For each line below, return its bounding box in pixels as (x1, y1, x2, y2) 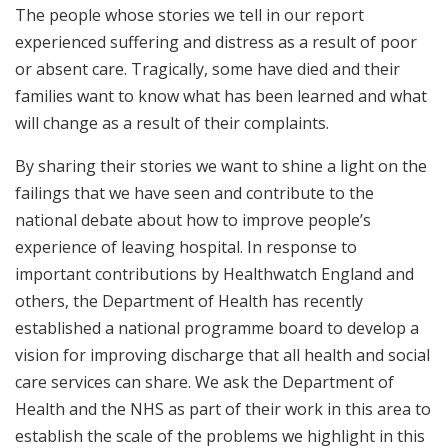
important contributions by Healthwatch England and (15, 263, 414, 286)
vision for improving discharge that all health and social (15, 344, 430, 367)
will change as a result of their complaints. (15, 112, 329, 135)
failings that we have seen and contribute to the (15, 182, 374, 205)
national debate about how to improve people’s (15, 209, 371, 232)
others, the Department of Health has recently (15, 290, 363, 313)
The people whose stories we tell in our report (15, 4, 364, 27)
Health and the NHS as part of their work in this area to (15, 398, 431, 421)
